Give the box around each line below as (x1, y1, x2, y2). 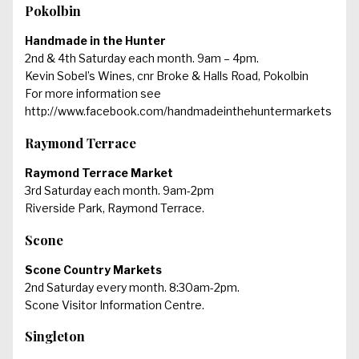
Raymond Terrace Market (25, 166, 173, 180)
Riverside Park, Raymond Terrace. (25, 201, 204, 216)
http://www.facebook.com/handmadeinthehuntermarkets (25, 104, 332, 119)
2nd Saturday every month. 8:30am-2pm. (25, 280, 240, 294)
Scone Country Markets (25, 262, 162, 276)
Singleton (25, 327, 85, 345)
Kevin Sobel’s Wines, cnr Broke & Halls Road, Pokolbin (25, 69, 309, 83)
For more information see (25, 87, 161, 101)
